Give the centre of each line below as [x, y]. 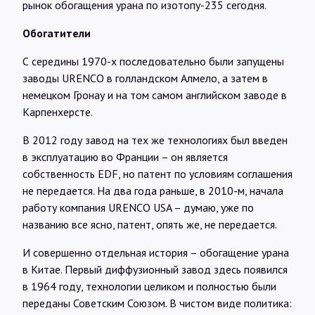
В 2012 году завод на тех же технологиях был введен [155, 140]
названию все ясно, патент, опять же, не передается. [150, 224]
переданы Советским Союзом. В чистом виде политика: [157, 303]
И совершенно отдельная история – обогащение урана [156, 252]
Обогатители [57, 33]
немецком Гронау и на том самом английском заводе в [155, 95]
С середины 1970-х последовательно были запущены [153, 61]
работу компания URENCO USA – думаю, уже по [138, 207]
